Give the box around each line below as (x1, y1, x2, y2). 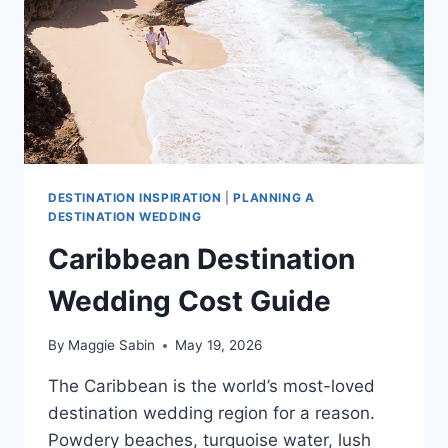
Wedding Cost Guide (48, 283, 331, 318)
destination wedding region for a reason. (48, 403, 375, 424)
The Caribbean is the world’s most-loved (48, 376, 375, 397)
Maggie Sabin (68, 337, 156, 354)
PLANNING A (233, 189, 315, 205)
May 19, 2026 (175, 337, 263, 354)
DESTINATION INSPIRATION (48, 189, 222, 205)
